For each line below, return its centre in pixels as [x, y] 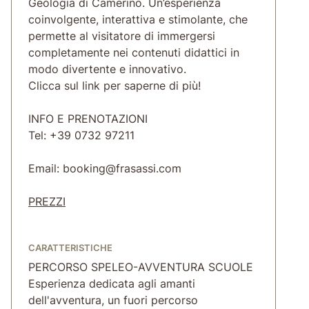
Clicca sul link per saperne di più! [114, 85]
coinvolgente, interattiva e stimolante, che [138, 19]
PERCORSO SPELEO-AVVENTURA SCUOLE [141, 267]
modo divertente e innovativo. [107, 69]
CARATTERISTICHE [70, 248]
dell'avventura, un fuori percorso [113, 300]
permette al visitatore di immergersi [122, 36]
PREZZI [47, 201]
